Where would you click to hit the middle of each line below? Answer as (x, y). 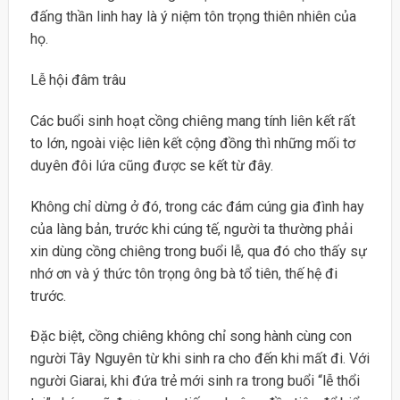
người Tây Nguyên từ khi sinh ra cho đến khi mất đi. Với (200, 359)
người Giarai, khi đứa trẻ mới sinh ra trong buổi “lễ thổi (195, 381)
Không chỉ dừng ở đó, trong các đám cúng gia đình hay (197, 206)
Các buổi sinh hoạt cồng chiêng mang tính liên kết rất (192, 121)
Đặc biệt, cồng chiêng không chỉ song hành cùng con (191, 337)
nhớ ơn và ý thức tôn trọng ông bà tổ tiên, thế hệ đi (183, 273)
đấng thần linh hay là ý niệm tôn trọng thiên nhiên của (193, 17)
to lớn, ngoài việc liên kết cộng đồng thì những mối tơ (192, 143)
